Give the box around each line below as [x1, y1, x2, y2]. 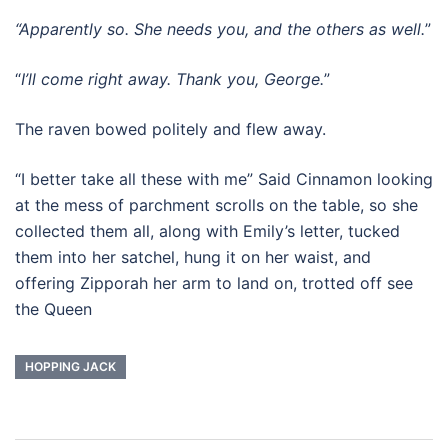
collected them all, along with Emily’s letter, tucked [15, 221, 400, 241]
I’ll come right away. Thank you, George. [21, 69, 324, 89]
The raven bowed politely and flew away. [15, 119, 326, 139]
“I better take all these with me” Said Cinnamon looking [15, 169, 433, 189]
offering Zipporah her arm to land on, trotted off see [15, 273, 413, 293]
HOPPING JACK [25, 359, 116, 374]
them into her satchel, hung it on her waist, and [15, 247, 371, 267]
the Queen [15, 299, 92, 319]
